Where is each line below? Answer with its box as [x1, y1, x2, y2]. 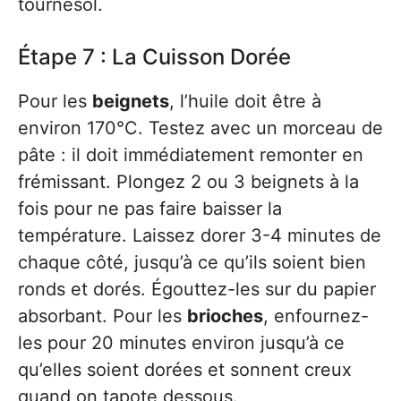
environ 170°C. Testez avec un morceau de [18, 117, 383, 139]
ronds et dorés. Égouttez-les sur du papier [18, 278, 376, 300]
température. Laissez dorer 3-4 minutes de [18, 225, 381, 246]
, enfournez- [263, 305, 369, 327]
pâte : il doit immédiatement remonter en [18, 144, 363, 166]
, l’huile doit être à [169, 90, 321, 112]
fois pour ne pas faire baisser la [18, 198, 282, 219]
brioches [187, 305, 263, 327]
